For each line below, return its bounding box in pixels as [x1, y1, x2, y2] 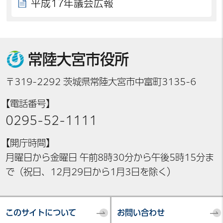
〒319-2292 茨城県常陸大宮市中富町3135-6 [5, 77, 197, 87]
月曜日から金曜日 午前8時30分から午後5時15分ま [5, 152, 215, 162]
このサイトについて [5, 209, 77, 217]
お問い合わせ [117, 209, 165, 217]
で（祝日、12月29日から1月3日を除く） [5, 167, 176, 176]
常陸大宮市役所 [27, 51, 129, 67]
